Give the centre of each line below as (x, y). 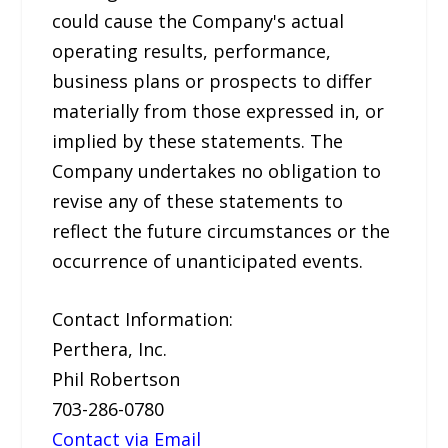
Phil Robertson (116, 379)
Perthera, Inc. (110, 349)
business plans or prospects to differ (212, 80)
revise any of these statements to (198, 200)
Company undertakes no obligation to (217, 170)
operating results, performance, (192, 50)
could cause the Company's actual (198, 20)
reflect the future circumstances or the (221, 230)
